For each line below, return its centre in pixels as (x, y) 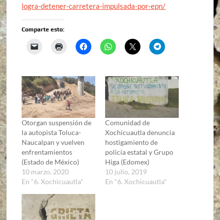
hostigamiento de (131, 142)
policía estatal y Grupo (139, 152)
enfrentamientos (47, 152)
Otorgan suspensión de (57, 123)
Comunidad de (127, 123)
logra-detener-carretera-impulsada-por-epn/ (94, 6)
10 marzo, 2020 (45, 172)
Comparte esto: (43, 29)
